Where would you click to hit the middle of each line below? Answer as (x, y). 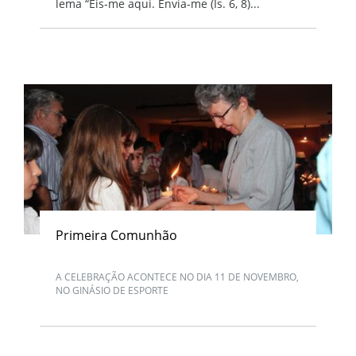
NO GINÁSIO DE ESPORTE (112, 290)
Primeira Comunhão (116, 235)
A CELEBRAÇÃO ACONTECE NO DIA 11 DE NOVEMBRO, (177, 277)
